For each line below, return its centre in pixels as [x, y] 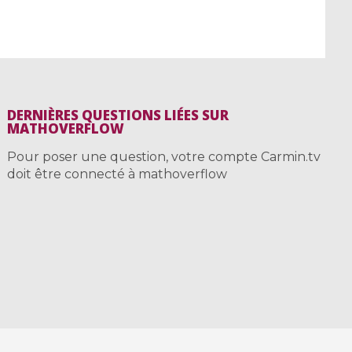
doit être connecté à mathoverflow [117, 174]
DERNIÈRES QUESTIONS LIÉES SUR [117, 115]
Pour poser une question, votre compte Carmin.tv [163, 157]
